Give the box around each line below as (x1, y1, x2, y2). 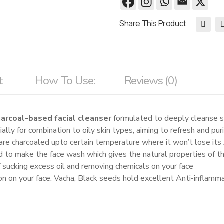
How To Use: (35, 72, 95, 88)
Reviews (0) (124, 72, 178, 88)
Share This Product (119, 17, 186, 29)
